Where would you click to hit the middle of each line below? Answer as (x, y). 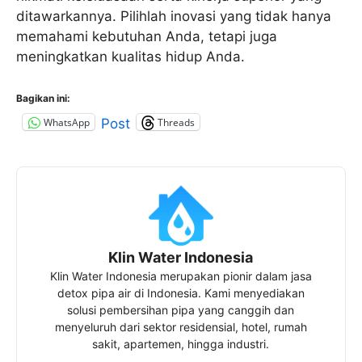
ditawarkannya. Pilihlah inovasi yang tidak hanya (174, 16)
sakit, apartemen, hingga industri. (181, 344)
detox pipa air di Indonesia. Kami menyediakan (181, 293)
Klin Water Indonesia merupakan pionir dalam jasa (181, 276)
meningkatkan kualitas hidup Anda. (130, 56)
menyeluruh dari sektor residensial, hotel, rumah (181, 327)
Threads (176, 122)
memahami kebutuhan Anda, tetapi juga (147, 36)
